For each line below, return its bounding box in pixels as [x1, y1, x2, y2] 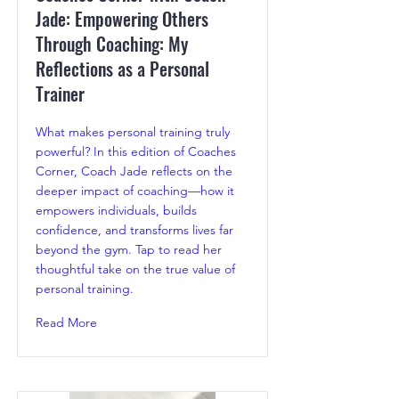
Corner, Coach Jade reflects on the [36, 163, 232, 180]
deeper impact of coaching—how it [36, 183, 234, 199]
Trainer [36, 80, 85, 108]
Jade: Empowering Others [36, 5, 208, 33]
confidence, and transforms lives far [36, 222, 233, 239]
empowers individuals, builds [36, 202, 197, 219]
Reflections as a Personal [36, 55, 209, 83]
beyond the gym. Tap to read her [36, 241, 222, 258]
